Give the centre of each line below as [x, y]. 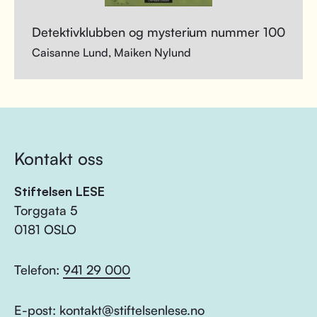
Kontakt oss [59, 158]
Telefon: [39, 270]
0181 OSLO [45, 229]
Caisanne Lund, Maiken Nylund [111, 52]
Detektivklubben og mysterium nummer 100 [158, 32]
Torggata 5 [46, 210]
